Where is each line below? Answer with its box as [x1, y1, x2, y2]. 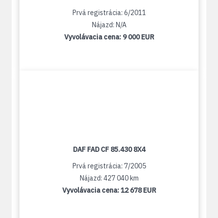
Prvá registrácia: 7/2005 [72, 162, 146, 171]
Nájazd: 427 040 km [79, 174, 139, 183]
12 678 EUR [120, 186, 156, 195]
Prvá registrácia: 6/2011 [72, 8, 146, 18]
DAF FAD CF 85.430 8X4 [73, 145, 145, 154]
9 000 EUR [122, 33, 154, 42]
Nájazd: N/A [91, 20, 127, 30]
